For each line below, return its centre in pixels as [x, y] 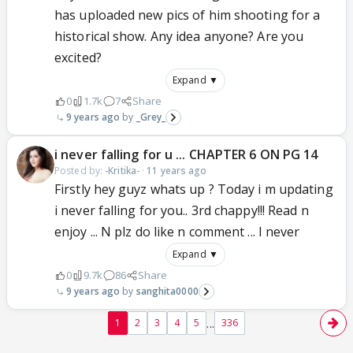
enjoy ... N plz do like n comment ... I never [177, 232]
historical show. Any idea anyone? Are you [179, 36]
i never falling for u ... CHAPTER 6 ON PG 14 [186, 154]
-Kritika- [123, 171]
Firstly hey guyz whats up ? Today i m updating [194, 189]
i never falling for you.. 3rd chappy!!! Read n [182, 210]
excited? [78, 58]
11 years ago [177, 171]
